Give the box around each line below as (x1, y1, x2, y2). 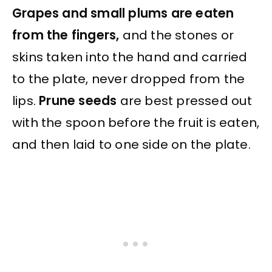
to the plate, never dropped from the (12, 70, 245, 87)
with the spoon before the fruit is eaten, (12, 114, 260, 131)
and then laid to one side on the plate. (12, 135, 251, 153)
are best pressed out (117, 92, 253, 109)
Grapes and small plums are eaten (12, 4, 234, 22)
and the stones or (119, 26, 234, 44)
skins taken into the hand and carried (12, 48, 248, 66)
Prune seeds (39, 92, 117, 109)
